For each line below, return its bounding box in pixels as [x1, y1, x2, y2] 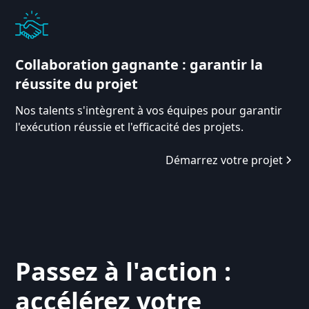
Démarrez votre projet [165, 152, 283, 168]
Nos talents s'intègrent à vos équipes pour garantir [15, 102, 283, 118]
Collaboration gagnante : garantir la [15, 54, 263, 74]
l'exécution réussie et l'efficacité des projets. [15, 119, 244, 134]
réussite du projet [15, 74, 139, 93]
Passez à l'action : [15, 254, 232, 288]
